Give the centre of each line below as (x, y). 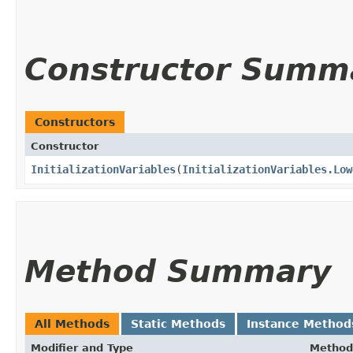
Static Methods (178, 323)
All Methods (72, 323)
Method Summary (178, 271)
